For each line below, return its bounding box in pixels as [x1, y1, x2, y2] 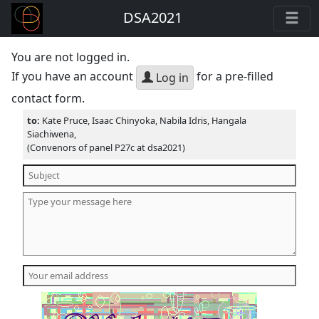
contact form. [11, 90, 85, 106]
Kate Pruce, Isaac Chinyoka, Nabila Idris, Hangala [42, 114, 247, 127]
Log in [152, 70, 189, 85]
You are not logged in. [11, 49, 130, 65]
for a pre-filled [194, 68, 274, 85]
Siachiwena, [27, 127, 77, 141]
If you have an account [11, 68, 137, 85]
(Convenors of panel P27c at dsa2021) [27, 141, 186, 155]
